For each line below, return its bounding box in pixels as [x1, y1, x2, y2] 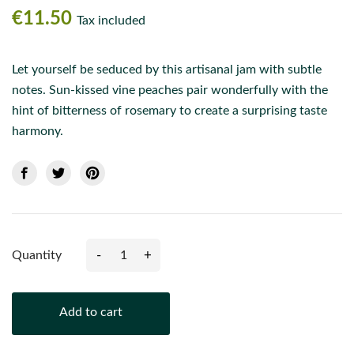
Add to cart [59, 306, 122, 318]
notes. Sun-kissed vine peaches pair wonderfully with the [12, 84, 328, 96]
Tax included [77, 14, 145, 27]
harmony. [12, 125, 63, 137]
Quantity [12, 249, 62, 262]
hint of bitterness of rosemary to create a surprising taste [12, 104, 327, 117]
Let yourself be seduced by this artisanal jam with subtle [12, 63, 322, 76]
